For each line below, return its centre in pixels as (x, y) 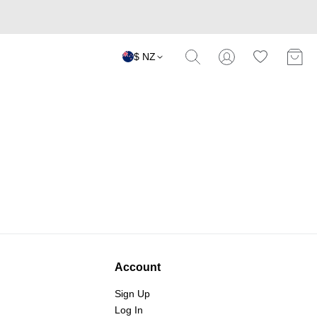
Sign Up (132, 293)
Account (137, 267)
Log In (128, 310)
